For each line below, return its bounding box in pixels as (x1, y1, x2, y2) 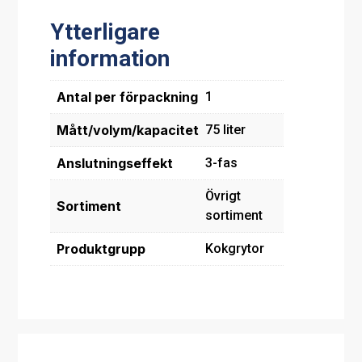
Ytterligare (50, 19, 161, 46)
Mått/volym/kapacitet (57, 122, 200, 139)
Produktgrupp (57, 241, 146, 258)
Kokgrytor (205, 241, 265, 257)
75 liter (205, 122, 246, 138)
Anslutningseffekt (57, 155, 174, 172)
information (50, 45, 170, 73)
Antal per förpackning (57, 89, 199, 106)
